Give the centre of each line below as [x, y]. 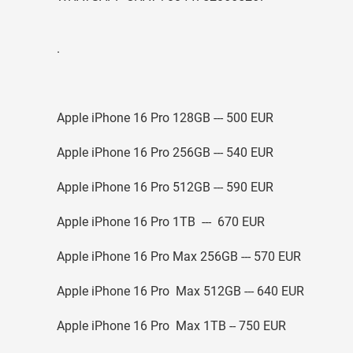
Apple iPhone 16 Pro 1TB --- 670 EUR [161, 222]
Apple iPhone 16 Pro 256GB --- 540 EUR [165, 152]
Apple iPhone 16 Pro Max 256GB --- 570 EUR [179, 256]
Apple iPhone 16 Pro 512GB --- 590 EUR [165, 187]
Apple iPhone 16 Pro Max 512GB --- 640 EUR [180, 291]
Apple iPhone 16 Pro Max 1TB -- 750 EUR [171, 326]
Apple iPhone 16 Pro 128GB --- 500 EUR [165, 118]
